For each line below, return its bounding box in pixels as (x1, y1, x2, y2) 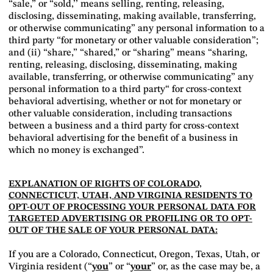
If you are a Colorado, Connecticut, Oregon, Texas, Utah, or (9, 250, 260, 260)
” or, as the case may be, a (151, 262, 260, 272)
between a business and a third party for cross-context (9, 121, 239, 131)
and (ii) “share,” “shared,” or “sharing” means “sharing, (9, 48, 247, 58)
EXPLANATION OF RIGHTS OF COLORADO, (9, 180, 202, 189)
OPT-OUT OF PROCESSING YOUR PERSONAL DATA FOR (9, 203, 256, 212)
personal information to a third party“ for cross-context (9, 85, 241, 94)
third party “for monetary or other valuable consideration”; (9, 36, 258, 46)
